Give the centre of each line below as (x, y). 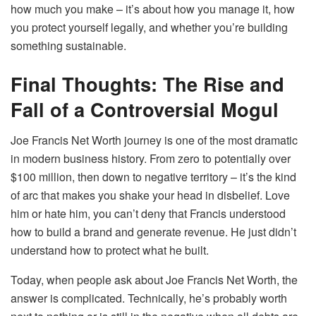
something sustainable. (68, 46)
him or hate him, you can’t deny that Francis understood (148, 214)
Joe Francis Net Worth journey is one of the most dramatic (154, 140)
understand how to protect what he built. (110, 250)
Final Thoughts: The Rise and (147, 83)
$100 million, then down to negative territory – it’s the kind (153, 177)
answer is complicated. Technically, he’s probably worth (149, 298)
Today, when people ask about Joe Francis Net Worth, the (154, 280)
